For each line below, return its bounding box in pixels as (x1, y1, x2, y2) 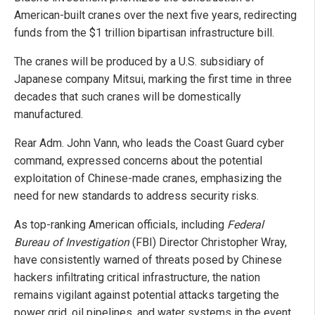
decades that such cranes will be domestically (14, 90, 241, 104)
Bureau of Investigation (14, 236, 129, 250)
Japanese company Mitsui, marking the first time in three (14, 72, 292, 86)
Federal (227, 218, 264, 232)
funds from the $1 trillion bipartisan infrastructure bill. (14, 26, 274, 40)
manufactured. (14, 108, 83, 122)
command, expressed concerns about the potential (14, 154, 262, 168)
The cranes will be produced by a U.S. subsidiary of (14, 55, 264, 69)
